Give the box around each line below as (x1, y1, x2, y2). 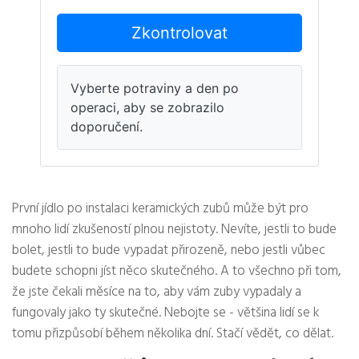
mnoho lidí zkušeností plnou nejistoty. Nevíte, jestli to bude (12, 219, 337, 241)
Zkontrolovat (131, 23, 228, 43)
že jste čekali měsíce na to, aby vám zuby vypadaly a (12, 281, 301, 304)
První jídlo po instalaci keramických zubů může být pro (12, 198, 309, 220)
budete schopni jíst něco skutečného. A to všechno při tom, (12, 260, 341, 283)
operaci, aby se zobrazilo (71, 99, 224, 116)
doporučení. (71, 119, 143, 135)
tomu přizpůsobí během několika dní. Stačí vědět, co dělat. (12, 323, 333, 345)
